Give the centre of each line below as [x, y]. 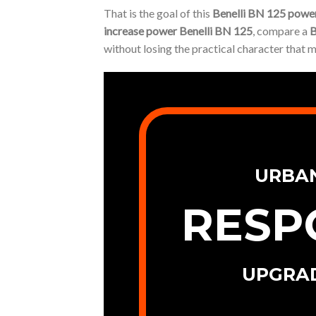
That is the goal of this [158, 13]
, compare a [281, 31]
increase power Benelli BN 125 [178, 31]
